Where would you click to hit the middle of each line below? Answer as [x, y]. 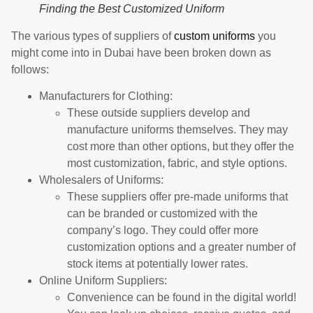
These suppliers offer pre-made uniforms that [177, 197]
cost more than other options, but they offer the [181, 146]
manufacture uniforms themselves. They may [177, 130]
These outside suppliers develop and [159, 113]
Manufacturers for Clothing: [106, 96]
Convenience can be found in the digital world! [183, 297]
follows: [30, 69]
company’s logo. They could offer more [163, 230]
